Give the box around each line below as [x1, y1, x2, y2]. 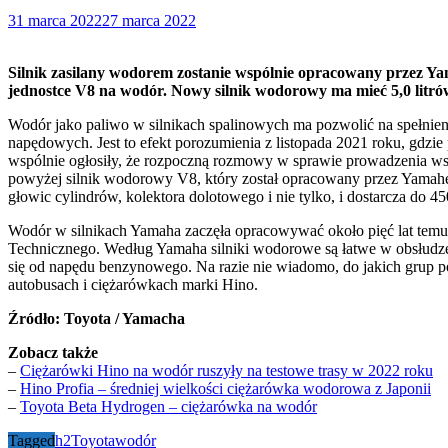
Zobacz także [8, 343, 98, 361]
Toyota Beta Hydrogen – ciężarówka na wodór [20, 397, 317, 415]
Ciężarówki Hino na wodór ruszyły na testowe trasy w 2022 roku [20, 361, 433, 379]
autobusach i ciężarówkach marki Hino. [8, 275, 258, 293]
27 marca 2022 [102, 11, 196, 29]
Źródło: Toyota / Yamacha [8, 309, 185, 327]
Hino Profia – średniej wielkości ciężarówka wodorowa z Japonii [20, 379, 431, 397]
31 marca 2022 [8, 11, 102, 29]
